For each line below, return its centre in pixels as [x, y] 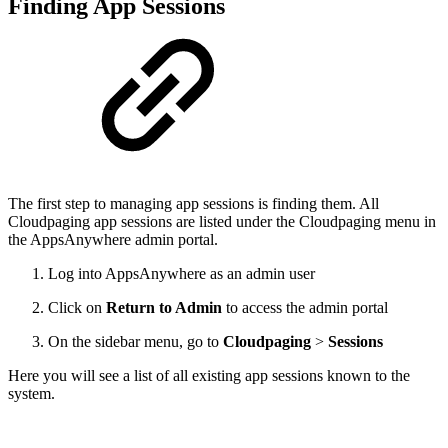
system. [33, 394]
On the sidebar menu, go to [135, 342]
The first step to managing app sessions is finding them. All [193, 204]
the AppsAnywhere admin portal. [115, 240]
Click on [77, 308]
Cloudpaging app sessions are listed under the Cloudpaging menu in [222, 222]
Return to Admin [164, 308]
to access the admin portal [305, 308]
